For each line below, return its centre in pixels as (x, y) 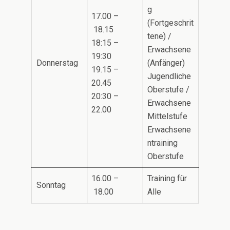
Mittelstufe (167, 116)
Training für (167, 178)
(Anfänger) (166, 63)
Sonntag (51, 185)
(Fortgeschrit (170, 23)
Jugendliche (169, 76)
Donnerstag (57, 63)
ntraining (162, 143)
